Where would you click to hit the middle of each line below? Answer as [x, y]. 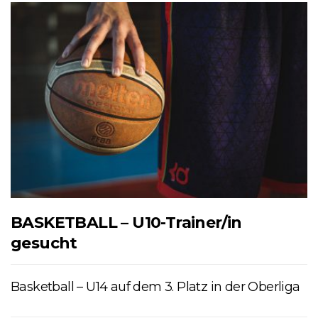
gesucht [44, 243]
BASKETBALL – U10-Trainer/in [126, 222]
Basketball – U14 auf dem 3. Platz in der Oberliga [155, 286]
